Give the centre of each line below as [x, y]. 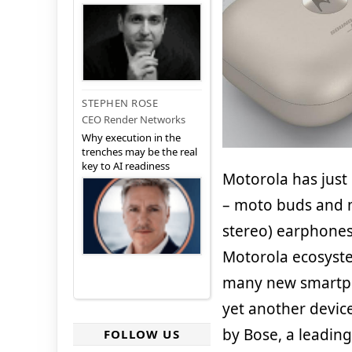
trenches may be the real [139, 152]
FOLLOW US [142, 334]
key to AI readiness [126, 166]
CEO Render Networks [134, 120]
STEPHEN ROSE [120, 103]
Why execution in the [131, 138]
